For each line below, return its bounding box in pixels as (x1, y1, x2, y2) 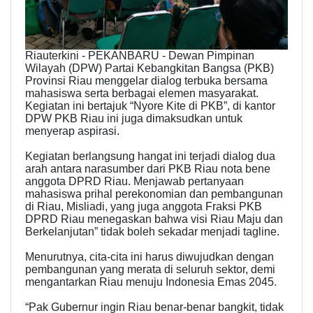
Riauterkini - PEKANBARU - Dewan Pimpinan (25, 50, 254, 62)
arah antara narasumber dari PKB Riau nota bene (25, 163, 270, 175)
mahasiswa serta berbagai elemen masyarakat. (25, 87, 259, 100)
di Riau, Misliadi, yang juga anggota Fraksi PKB (25, 201, 262, 213)
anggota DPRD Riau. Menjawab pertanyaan (25, 175, 244, 188)
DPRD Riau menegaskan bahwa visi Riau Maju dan (25, 213, 283, 226)
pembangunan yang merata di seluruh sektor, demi (25, 263, 275, 276)
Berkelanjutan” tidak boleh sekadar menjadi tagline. (25, 226, 279, 238)
